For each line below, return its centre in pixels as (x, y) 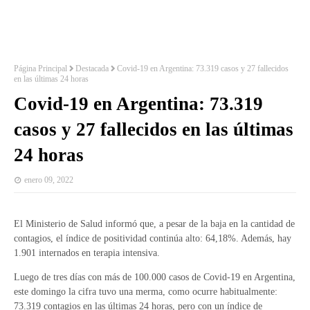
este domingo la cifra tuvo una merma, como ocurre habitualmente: (146, 292)
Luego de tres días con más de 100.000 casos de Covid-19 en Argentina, (155, 277)
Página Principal (40, 69)
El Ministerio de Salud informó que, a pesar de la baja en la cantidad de (154, 224)
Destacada (92, 69)
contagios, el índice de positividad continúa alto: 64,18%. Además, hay (153, 238)
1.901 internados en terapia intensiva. (87, 253)
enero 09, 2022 (49, 180)
